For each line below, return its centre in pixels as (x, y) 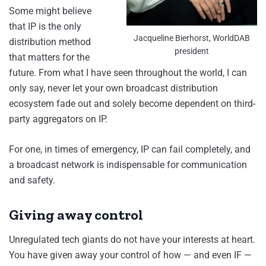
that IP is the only (45, 27)
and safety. (33, 180)
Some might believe (50, 11)
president (192, 51)
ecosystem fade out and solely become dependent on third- (132, 104)
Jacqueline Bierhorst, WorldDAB (192, 38)
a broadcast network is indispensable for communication (128, 165)
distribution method (50, 42)
